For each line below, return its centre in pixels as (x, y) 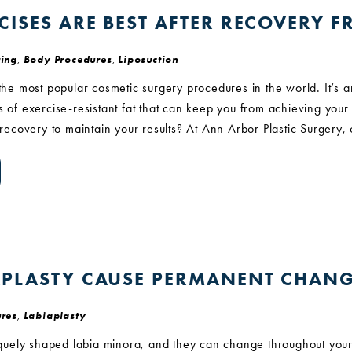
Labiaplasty (55, 315)
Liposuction (148, 59)
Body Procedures (68, 59)
